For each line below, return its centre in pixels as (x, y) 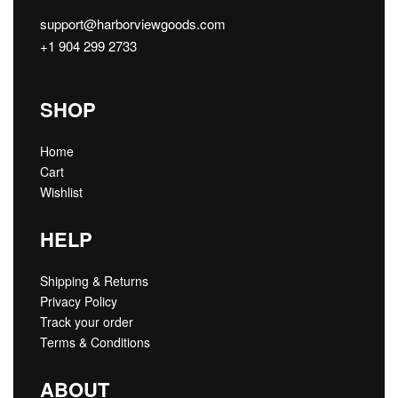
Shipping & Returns (94, 281)
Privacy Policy (79, 302)
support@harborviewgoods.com (133, 23)
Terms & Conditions (95, 342)
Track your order (87, 322)
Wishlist (61, 192)
